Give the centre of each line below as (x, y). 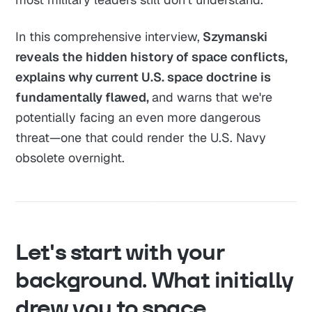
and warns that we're (212, 97)
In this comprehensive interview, (108, 36)
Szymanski (234, 36)
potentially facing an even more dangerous (138, 117)
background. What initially (154, 279)
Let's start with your (119, 251)
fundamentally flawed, (84, 97)
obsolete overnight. (70, 157)
